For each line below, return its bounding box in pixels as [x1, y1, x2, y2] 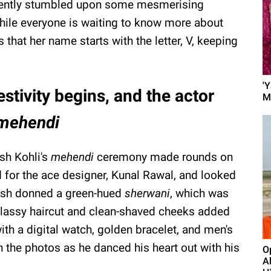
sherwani [125, 186, 170, 200]
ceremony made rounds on [94, 149, 233, 164]
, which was [170, 186, 229, 200]
